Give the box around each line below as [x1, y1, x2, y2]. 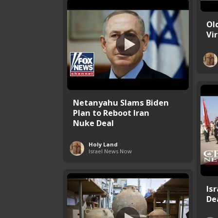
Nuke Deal [73, 117, 114, 128]
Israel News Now [89, 147, 132, 155]
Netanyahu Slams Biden [73, 96, 169, 108]
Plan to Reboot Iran [73, 107, 149, 118]
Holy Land [89, 140, 118, 148]
